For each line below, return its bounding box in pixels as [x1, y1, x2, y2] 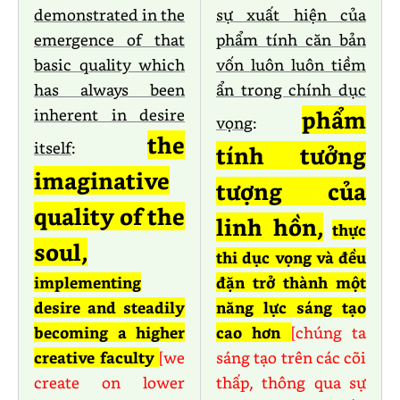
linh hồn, [216, 212, 323, 242]
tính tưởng [216, 141, 366, 171]
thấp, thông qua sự [216, 372, 366, 393]
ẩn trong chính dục [216, 79, 366, 100]
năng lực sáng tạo [216, 297, 366, 318]
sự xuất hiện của [216, 4, 366, 25]
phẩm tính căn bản [216, 29, 366, 50]
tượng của [216, 177, 366, 206]
